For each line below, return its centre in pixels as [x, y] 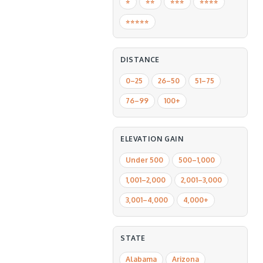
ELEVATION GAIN [152, 139]
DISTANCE [140, 60]
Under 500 [144, 160]
